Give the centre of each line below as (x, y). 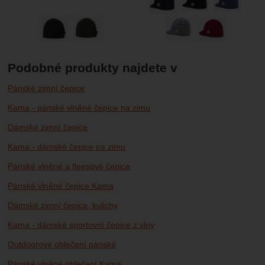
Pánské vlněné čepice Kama (61, 185)
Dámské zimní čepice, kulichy (63, 205)
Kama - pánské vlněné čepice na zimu (79, 107)
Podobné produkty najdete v (93, 67)
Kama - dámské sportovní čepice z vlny (81, 224)
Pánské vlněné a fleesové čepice (69, 166)
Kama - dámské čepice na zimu (67, 146)
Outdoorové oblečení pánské (62, 244)
